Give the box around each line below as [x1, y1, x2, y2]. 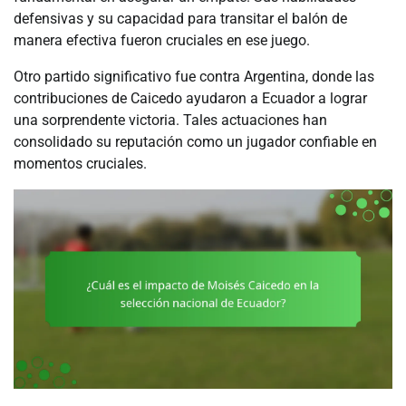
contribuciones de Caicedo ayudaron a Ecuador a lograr [14, 90, 367, 108]
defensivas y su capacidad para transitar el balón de [14, 10, 347, 28]
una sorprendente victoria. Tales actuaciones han [14, 111, 327, 130]
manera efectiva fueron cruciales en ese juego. [14, 32, 310, 50]
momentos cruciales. [14, 155, 147, 173]
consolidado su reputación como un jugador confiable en [14, 133, 377, 151]
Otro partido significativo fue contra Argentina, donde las [14, 68, 374, 86]
